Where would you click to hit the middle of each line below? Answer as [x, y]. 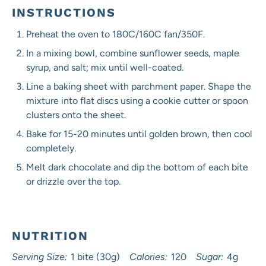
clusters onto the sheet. [76, 115]
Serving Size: [39, 257]
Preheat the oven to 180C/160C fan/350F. [115, 34]
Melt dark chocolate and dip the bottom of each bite [137, 167]
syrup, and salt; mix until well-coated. [105, 67]
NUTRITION [50, 236]
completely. [51, 148]
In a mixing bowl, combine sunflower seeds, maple [133, 53]
